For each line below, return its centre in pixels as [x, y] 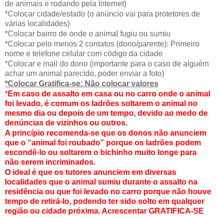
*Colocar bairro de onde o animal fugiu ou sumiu [88, 33]
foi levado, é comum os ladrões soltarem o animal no [101, 103]
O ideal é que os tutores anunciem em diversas [91, 172]
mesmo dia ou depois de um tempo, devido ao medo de [106, 113]
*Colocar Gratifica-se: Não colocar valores [82, 83]
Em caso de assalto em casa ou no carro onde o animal [109, 93]
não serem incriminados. [50, 162]
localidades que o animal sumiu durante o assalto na [101, 182]
